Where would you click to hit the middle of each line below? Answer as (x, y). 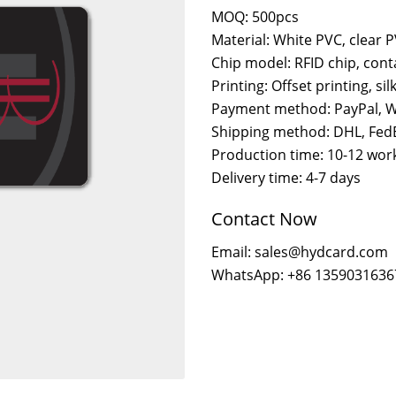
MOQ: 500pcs (255, 17)
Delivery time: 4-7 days (286, 178)
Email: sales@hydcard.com (300, 252)
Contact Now (264, 219)
